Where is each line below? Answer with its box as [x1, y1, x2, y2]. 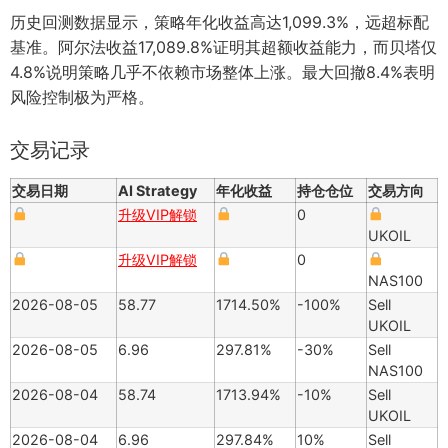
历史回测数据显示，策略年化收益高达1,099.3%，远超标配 [10, 11, 429, 32]
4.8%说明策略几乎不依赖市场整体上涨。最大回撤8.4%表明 [10, 61, 435, 82]
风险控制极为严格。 [10, 86, 154, 107]
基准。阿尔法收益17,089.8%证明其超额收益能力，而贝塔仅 [10, 36, 437, 57]
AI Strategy [118, 181, 197, 199]
